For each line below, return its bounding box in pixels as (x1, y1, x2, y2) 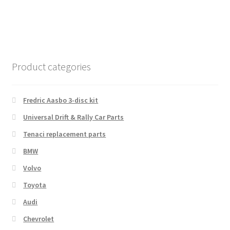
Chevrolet (23, 214, 54, 224)
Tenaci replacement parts (23, 129, 106, 139)
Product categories (11, 60, 91, 73)
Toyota (23, 180, 47, 190)
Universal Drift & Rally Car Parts (23, 112, 124, 122)
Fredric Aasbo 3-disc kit (23, 95, 99, 105)
